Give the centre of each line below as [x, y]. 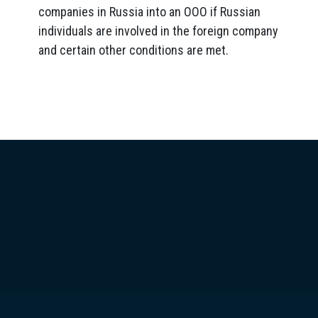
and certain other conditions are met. [133, 50]
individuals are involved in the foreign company [158, 31]
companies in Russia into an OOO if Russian [149, 12]
